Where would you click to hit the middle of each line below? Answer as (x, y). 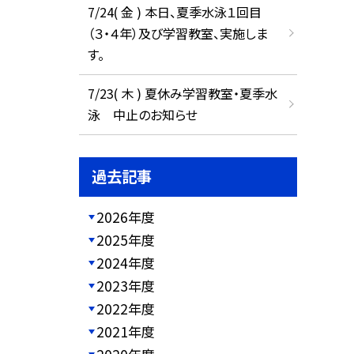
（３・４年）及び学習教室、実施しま (177, 33)
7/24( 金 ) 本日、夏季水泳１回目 (174, 11)
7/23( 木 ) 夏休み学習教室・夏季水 (182, 94)
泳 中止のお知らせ (142, 115)
